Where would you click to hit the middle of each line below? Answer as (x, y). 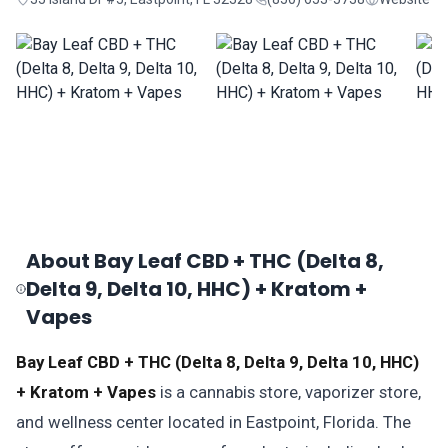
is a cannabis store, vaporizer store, (288, 392)
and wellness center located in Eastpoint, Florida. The (213, 422)
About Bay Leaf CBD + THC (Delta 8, (205, 261)
